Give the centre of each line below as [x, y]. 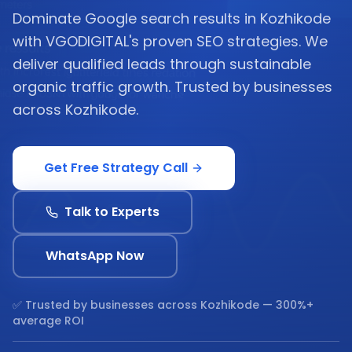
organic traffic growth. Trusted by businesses [172, 87]
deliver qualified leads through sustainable [162, 64]
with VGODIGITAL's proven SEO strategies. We [170, 41]
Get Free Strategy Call [116, 168]
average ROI [48, 321]
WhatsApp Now [95, 256]
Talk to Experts [112, 212]
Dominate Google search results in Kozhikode [172, 18]
